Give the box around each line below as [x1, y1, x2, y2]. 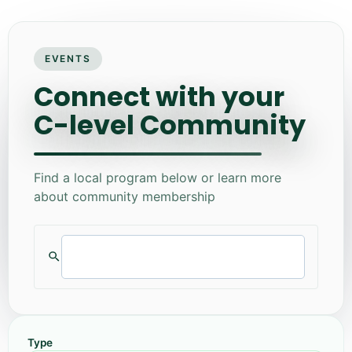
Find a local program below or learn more [34, 169, 281, 185]
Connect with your [34, 78, 284, 115]
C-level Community [34, 106, 306, 144]
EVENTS [44, 52, 92, 64]
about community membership [34, 188, 215, 204]
